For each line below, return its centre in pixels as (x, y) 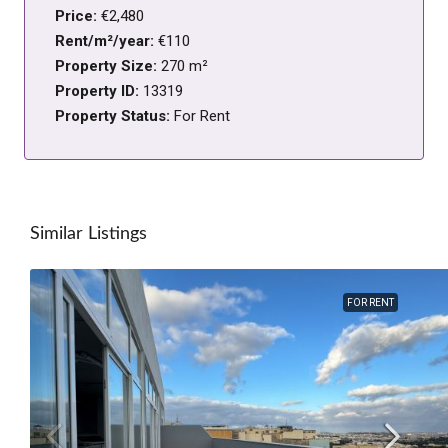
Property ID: (99, 90)
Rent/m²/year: (106, 40)
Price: (78, 15)
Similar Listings (88, 233)
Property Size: (108, 65)
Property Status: (114, 115)
